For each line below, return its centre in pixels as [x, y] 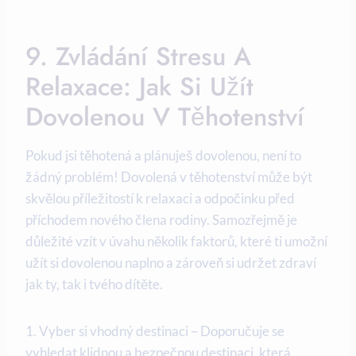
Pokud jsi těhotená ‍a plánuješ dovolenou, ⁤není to [163, 155]
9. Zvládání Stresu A [138, 56]
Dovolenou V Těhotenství [165, 116]
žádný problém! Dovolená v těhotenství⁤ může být [169, 176]
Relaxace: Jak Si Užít [139, 86]
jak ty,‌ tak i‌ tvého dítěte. [94, 284]
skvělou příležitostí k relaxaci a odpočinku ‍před [160, 198]
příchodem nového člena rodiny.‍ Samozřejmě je [161, 219]
